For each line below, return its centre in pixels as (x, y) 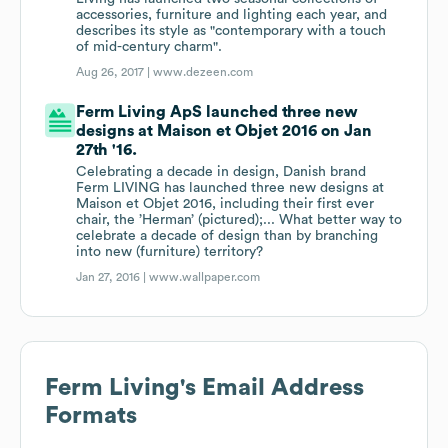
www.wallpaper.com (205, 277)
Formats (91, 416)
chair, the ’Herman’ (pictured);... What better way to (239, 220)
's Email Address (272, 388)
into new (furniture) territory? (170, 252)
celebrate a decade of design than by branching (227, 236)
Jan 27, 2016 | (113, 277)
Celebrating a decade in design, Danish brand (221, 172)
